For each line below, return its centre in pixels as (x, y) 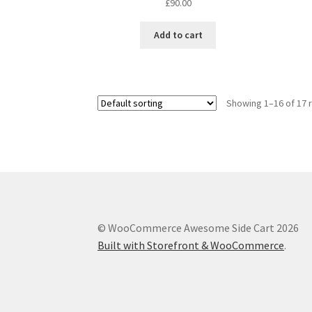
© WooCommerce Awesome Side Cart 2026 (198, 228)
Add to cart (178, 35)
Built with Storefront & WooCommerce (191, 245)
